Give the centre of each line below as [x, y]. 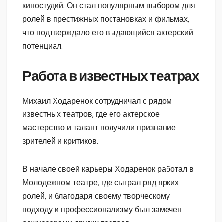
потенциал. [43, 46]
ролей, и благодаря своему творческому [96, 196]
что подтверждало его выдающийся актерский [108, 32]
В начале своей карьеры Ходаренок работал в [108, 169]
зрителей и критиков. [60, 141]
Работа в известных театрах [111, 76]
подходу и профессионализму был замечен [102, 209]
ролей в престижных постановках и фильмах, [106, 19]
